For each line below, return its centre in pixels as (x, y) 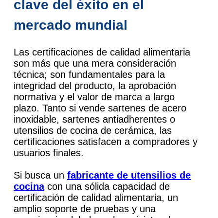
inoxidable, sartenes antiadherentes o (94, 119)
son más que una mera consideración (95, 64)
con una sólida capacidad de (107, 187)
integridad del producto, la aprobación (95, 86)
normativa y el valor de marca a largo (94, 97)
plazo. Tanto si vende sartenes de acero (100, 108)
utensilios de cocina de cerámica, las (93, 131)
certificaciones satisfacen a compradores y (106, 142)
